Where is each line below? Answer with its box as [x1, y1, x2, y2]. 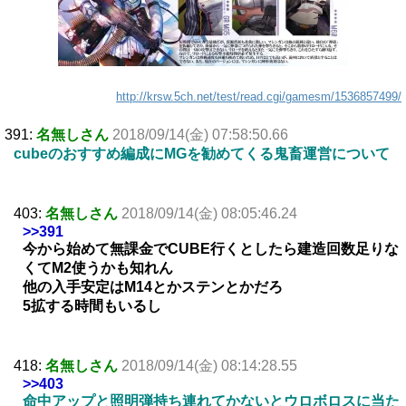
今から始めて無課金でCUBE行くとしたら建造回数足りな [23, 241, 399, 257]
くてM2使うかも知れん [23, 260, 173, 276]
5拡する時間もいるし [23, 298, 161, 314]
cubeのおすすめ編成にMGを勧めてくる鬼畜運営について [14, 146, 390, 162]
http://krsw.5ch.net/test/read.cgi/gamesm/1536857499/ [116, 90, 401, 104]
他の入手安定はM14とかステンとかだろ [23, 279, 283, 295]
